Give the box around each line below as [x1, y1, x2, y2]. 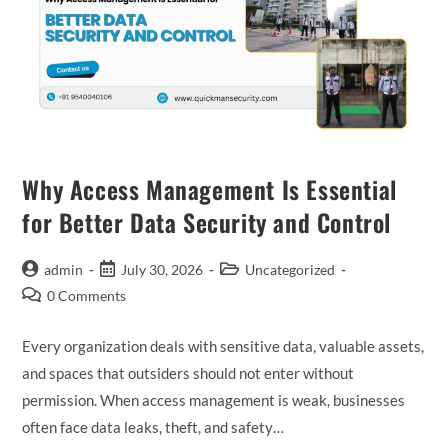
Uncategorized [245, 260, 336, 278]
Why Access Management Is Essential [22, 170, 397, 207]
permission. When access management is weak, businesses [22, 390, 406, 409]
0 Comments [47, 286, 127, 304]
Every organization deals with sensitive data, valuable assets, [22, 336, 425, 355]
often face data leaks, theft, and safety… [22, 417, 285, 436]
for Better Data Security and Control [22, 203, 392, 240]
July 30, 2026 [121, 260, 204, 278]
